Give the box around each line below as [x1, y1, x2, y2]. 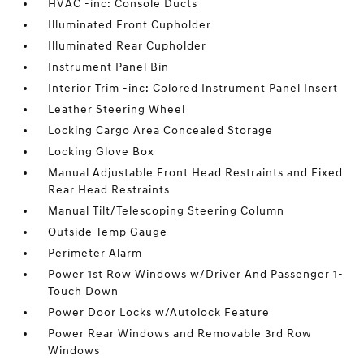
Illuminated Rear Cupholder [48, 39, 207, 53]
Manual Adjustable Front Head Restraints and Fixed [48, 166, 344, 180]
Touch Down [48, 284, 119, 298]
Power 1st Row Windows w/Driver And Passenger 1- [48, 267, 344, 281]
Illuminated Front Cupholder [48, 18, 212, 32]
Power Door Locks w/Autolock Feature [48, 305, 271, 319]
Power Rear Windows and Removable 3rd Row [48, 327, 313, 340]
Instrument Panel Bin [48, 60, 170, 74]
